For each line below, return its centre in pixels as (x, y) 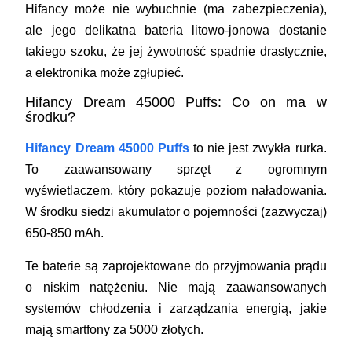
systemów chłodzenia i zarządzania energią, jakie (176, 309)
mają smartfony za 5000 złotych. (115, 330)
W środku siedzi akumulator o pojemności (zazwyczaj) (176, 212)
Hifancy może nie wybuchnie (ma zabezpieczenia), (176, 9)
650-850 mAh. (65, 233)
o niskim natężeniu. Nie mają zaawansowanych (176, 288)
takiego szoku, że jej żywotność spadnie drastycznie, (176, 52)
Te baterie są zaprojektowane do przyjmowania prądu (176, 266)
